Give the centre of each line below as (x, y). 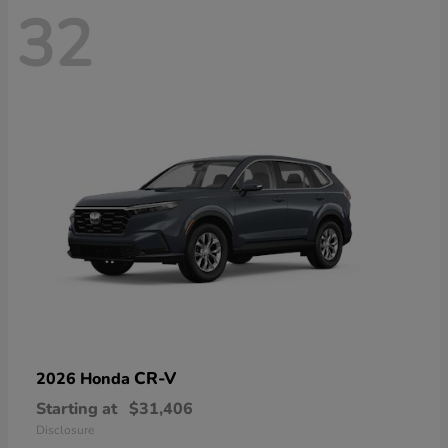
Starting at (76, 409)
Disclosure (65, 430)
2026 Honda (85, 379)
